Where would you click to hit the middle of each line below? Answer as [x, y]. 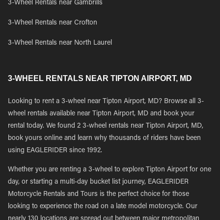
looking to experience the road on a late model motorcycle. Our [103, 207]
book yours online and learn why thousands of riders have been [104, 138]
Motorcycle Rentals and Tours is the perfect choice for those [98, 194]
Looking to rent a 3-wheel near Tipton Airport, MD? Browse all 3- [106, 102]
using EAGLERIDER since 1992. [55, 151]
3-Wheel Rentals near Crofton [53, 23]
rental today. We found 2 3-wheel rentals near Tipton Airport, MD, [106, 126]
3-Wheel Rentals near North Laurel [60, 43]
